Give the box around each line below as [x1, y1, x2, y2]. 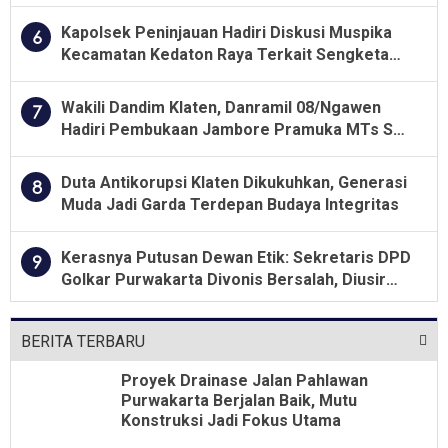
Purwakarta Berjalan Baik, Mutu [121, 390, 357, 410]
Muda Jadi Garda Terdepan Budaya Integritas [61, 194, 399, 214]
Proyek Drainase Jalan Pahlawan [121, 370, 368, 390]
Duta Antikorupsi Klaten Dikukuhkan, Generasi [61, 172, 407, 192]
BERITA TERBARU [21, 331, 145, 351]
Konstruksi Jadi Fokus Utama [121, 410, 341, 430]
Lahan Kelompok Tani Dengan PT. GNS [61, 66, 348, 86]
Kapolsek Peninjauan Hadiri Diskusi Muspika [61, 22, 392, 42]
